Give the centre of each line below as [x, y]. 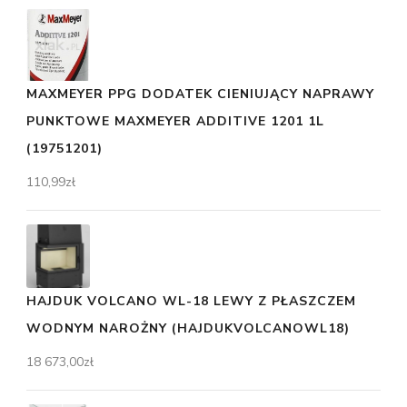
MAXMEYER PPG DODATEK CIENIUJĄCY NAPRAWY [200, 94]
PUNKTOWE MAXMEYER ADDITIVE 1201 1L [175, 121]
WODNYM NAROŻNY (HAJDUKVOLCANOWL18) [188, 328]
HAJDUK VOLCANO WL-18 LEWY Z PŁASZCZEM [191, 301]
